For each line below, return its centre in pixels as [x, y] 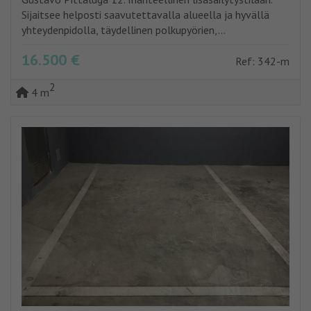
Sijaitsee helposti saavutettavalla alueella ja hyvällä [145, 15]
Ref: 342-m [262, 61]
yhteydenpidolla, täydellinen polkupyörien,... [124, 30]
